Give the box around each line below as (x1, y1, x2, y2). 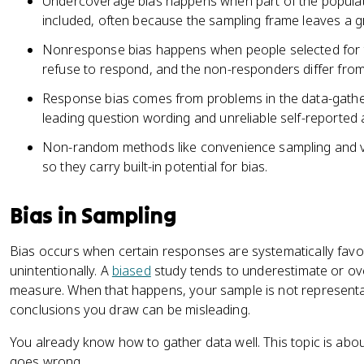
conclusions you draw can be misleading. (10, 301, 250, 318)
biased (111, 262, 151, 279)
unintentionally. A (10, 262, 112, 279)
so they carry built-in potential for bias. (42, 158, 268, 175)
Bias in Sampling (10, 201, 177, 229)
